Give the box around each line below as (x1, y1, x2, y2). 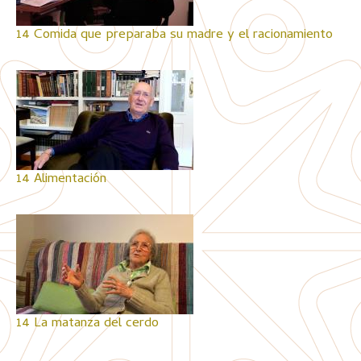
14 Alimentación (16, 168, 106, 191)
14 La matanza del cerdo (16, 313, 159, 335)
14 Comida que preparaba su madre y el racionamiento (16, 24, 333, 47)
